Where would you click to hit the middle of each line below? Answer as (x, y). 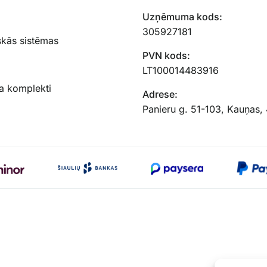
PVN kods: (166, 56)
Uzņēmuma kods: (182, 17)
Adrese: (160, 94)
